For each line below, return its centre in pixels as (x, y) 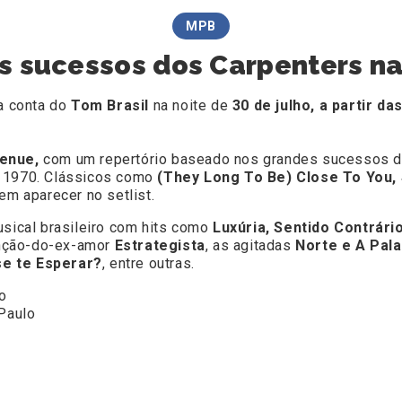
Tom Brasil (110, 106)
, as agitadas (250, 246)
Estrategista (160, 246)
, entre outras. (148, 264)
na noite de (191, 106)
